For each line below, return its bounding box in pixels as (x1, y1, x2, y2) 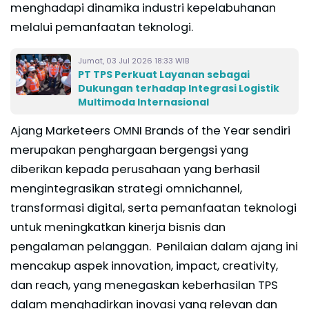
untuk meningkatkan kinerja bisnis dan (10, 219, 226, 235)
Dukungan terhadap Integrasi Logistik (78, 81, 279, 95)
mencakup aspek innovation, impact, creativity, (10, 257, 278, 274)
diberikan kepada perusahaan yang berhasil (10, 161, 260, 177)
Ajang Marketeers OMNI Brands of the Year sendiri (10, 122, 290, 139)
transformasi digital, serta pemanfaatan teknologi (10, 199, 297, 216)
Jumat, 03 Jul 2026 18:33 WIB (78, 54, 189, 66)
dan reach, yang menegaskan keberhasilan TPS (10, 277, 278, 293)
